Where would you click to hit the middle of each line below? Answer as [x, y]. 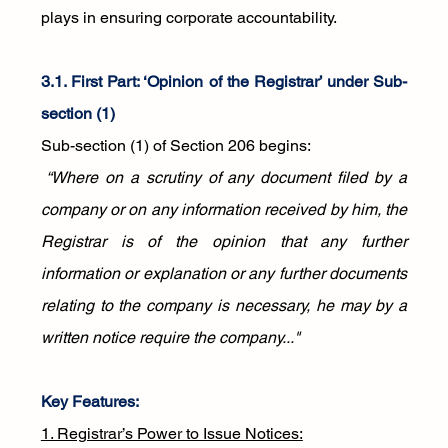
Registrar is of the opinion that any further [224, 241]
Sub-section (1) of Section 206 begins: [175, 145]
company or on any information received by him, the [224, 209]
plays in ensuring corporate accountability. [188, 17]
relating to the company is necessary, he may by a [224, 305]
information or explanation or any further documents [224, 273]
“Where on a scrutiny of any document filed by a [224, 177]
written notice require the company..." [170, 337]
